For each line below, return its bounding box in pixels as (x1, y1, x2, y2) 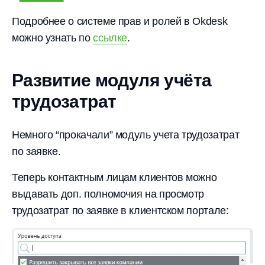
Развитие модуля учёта (12, 70, 212, 90)
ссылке (93, 31, 128, 44)
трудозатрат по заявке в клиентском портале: (12, 204, 229, 216)
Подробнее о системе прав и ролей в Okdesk (12, 15, 228, 27)
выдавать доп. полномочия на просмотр (12, 188, 205, 200)
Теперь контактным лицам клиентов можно (12, 171, 217, 183)
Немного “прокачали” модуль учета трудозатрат (12, 128, 240, 141)
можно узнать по (12, 31, 93, 44)
